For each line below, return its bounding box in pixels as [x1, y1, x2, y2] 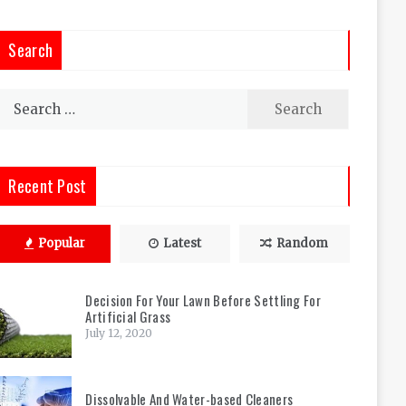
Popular [37, 236, 85, 251]
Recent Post [8, 174, 87, 198]
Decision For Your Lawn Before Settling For [85, 290, 321, 310]
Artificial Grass [85, 306, 171, 326]
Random [276, 236, 329, 251]
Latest [162, 236, 201, 251]
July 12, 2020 [85, 326, 153, 340]
